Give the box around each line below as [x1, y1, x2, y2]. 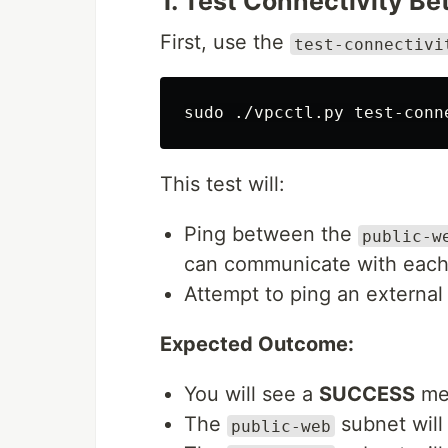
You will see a [184, 382, 319, 407]
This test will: [160, 172, 285, 197]
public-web [231, 416, 331, 436]
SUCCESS [319, 382, 415, 407]
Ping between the [184, 222, 358, 247]
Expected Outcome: [160, 332, 354, 357]
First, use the [160, 30, 290, 55]
